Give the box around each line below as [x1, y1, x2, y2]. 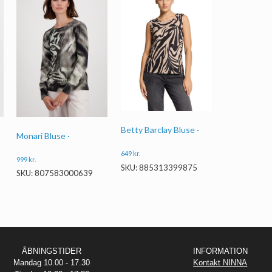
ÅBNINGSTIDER [22, 246, 82, 256]
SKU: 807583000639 [16, 168, 93, 178]
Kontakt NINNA [193, 257, 248, 267]
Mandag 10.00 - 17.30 [13, 257, 90, 267]
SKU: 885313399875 [120, 162, 197, 172]
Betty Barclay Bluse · [120, 124, 199, 135]
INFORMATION [192, 246, 248, 256]
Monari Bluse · [16, 130, 70, 141]
